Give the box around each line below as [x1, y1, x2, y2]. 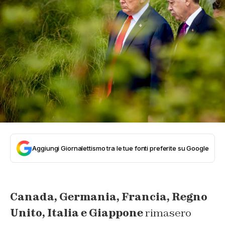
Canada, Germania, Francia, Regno [10, 190, 207, 204]
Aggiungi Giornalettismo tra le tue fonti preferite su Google [32, 144, 209, 153]
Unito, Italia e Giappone [10, 206, 143, 220]
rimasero [143, 206, 191, 220]
